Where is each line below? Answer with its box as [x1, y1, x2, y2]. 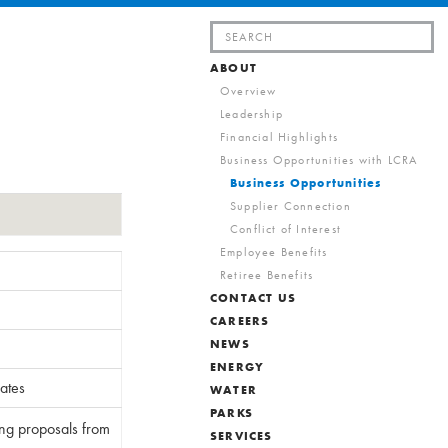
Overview [220, 83, 277, 99]
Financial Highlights [220, 129, 338, 145]
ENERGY [210, 359, 265, 375]
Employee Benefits [220, 244, 328, 260]
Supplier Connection [230, 198, 351, 214]
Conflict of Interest [230, 221, 341, 237]
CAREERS [210, 313, 270, 329]
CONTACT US [210, 290, 296, 306]
